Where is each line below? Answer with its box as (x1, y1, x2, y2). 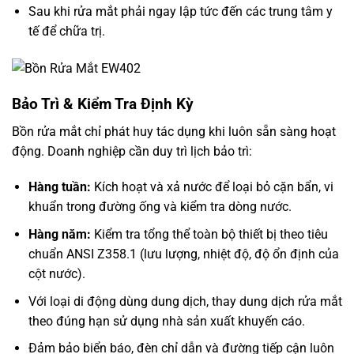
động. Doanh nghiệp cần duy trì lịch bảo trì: (12, 143, 252, 159)
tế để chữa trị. (28, 24, 105, 40)
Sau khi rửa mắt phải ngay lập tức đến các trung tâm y (28, 4, 333, 20)
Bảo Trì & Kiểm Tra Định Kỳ (12, 95, 194, 114)
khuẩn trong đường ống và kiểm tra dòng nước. (28, 199, 292, 215)
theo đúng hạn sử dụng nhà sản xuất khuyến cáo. (28, 313, 305, 329)
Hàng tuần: (28, 179, 91, 195)
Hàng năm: (28, 227, 91, 243)
